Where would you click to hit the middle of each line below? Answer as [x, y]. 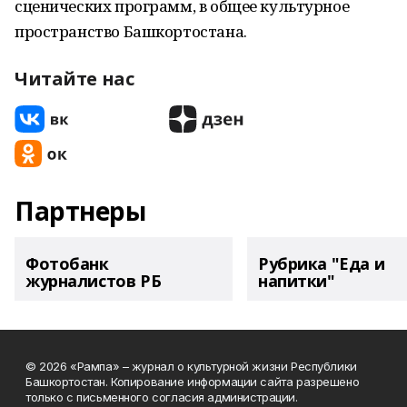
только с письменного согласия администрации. [162, 397]
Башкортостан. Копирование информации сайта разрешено [193, 382]
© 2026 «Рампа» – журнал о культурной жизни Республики [191, 366]
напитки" [297, 281]
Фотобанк [67, 263]
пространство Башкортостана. [131, 31]
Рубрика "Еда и [322, 263]
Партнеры [80, 211]
